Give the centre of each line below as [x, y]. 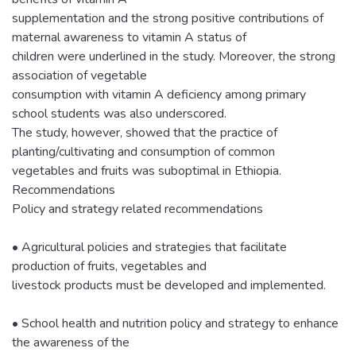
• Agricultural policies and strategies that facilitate [149, 247]
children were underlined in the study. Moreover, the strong [174, 56]
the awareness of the [71, 342]
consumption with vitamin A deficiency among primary [159, 94]
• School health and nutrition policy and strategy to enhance [175, 323]
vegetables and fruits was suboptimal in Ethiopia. [147, 170]
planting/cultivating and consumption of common [143, 151]
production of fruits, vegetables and [109, 266]
